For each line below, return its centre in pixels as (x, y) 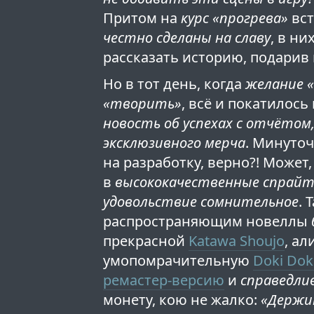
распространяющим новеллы (207, 221)
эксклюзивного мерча (175, 143)
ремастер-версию (164, 280)
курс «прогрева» (235, 18)
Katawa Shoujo (237, 241)
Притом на (142, 18)
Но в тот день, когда (175, 84)
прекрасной (146, 241)
